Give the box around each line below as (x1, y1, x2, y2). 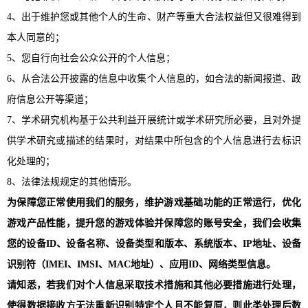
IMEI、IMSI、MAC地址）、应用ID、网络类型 (45, 258, 247, 269)
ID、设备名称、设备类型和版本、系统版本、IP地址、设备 (45, 238, 302, 249)
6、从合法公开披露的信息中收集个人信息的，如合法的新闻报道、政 (7, 73, 301, 84)
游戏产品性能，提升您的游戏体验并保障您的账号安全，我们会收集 (7, 217, 301, 228)
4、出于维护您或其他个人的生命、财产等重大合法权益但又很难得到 (7, 11, 301, 22)
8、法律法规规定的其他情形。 (7, 176, 137, 187)
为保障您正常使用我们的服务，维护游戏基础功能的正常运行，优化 (7, 197, 301, 208)
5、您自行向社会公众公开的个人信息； (7, 52, 175, 63)
